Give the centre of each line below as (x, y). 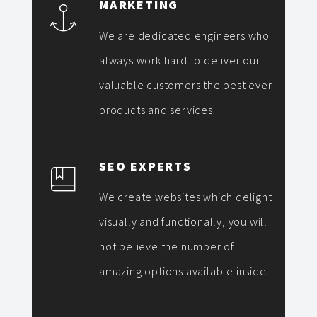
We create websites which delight (186, 197)
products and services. (157, 110)
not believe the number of (167, 246)
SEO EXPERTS (145, 166)
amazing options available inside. (184, 271)
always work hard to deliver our (180, 60)
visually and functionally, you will (184, 221)
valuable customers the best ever (186, 85)
